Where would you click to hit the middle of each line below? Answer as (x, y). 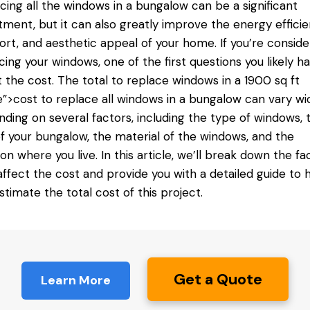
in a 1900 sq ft (259, 81)
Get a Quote (218, 280)
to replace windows (165, 81)
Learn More (75, 281)
